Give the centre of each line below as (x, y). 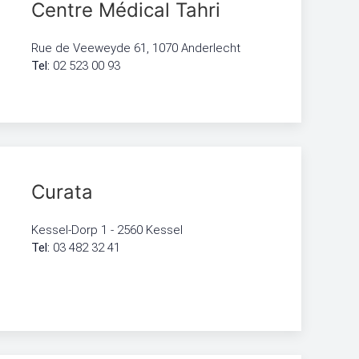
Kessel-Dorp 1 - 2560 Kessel (107, 230)
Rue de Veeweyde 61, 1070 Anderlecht (136, 48)
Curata (63, 192)
